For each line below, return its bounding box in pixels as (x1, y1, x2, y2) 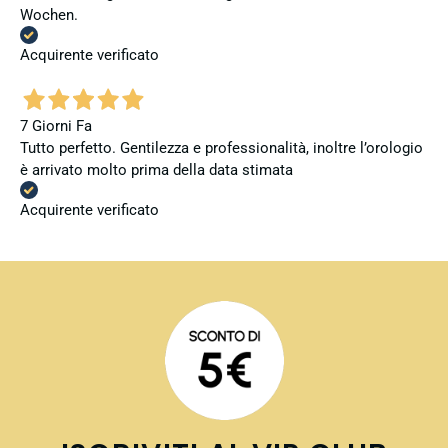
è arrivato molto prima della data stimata (20, 161, 293, 180)
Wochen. (20, 5, 78, 24)
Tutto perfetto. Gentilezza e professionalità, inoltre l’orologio (20, 139, 423, 158)
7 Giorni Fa (20, 117, 92, 136)
